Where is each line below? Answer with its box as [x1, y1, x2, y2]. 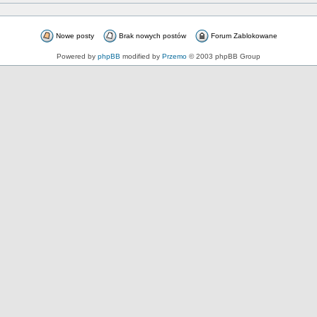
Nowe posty [56, 32, 94, 40]
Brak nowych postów [119, 32, 186, 40]
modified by [120, 52, 162, 60]
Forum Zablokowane [211, 32, 277, 40]
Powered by [57, 52, 98, 60]
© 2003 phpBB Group [187, 52, 260, 60]
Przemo [162, 52, 187, 60]
